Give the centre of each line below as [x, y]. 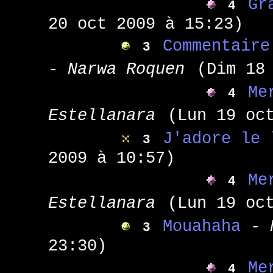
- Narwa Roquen [116, 69]
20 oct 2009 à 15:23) [145, 24]
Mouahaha [206, 226]
